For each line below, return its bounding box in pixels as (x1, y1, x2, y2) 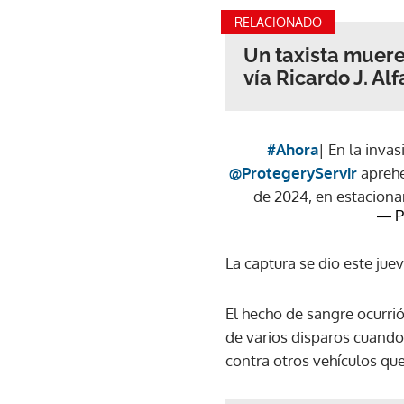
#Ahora (266, 139, 318, 159)
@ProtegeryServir (228, 162, 357, 182)
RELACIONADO (234, 14, 322, 30)
